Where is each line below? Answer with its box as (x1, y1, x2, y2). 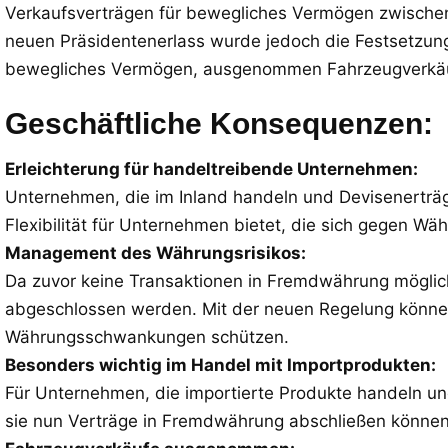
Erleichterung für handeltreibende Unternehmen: (5, 159, 418, 179)
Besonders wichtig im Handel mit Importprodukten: (5, 355, 436, 375)
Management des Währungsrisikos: (5, 243, 306, 263)
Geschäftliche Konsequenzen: (5, 107, 433, 140)
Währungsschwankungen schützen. (5, 327, 289, 347)
